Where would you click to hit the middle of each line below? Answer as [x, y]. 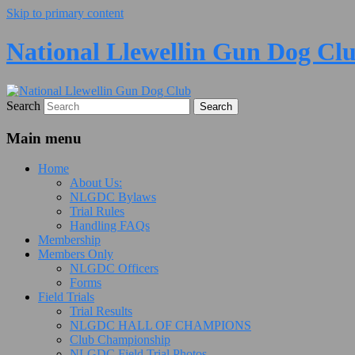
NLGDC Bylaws [113, 197]
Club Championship [120, 340]
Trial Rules [97, 212]
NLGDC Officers [114, 269]
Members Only [76, 254]
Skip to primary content [65, 13]
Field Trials [66, 297]
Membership [69, 240]
